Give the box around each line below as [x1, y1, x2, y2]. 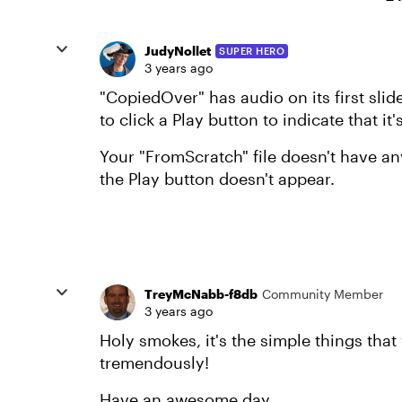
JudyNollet [144, 43, 211, 58]
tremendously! [100, 353, 209, 372]
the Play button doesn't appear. [100, 169, 339, 188]
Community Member [262, 286, 383, 301]
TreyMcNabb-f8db [144, 286, 258, 301]
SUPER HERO [219, 44, 284, 57]
